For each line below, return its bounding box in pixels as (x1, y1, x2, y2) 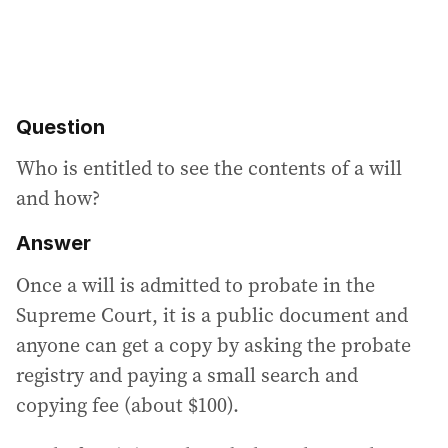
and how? (16, 184, 100, 213)
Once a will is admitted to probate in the (16, 270, 375, 299)
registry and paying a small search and (16, 360, 358, 389)
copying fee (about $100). (16, 390, 239, 419)
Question (16, 114, 105, 139)
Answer (16, 231, 91, 256)
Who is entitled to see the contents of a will (16, 154, 402, 183)
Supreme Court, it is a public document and (16, 300, 408, 329)
